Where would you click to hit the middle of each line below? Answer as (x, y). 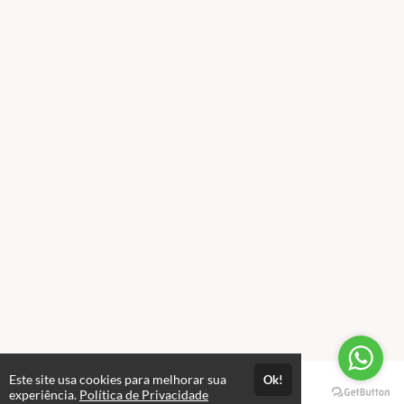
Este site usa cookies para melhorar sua (118, 379)
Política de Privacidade (144, 395)
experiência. (44, 395)
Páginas (202, 387)
